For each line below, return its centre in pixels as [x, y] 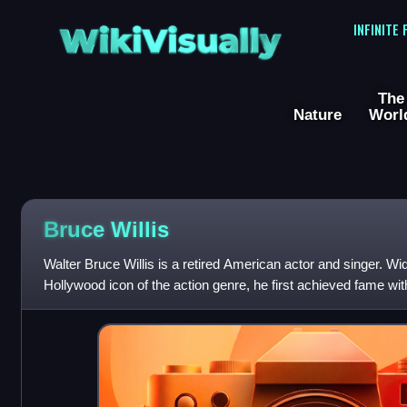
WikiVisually [170, 35]
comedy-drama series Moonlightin [144, 306]
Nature [318, 115]
